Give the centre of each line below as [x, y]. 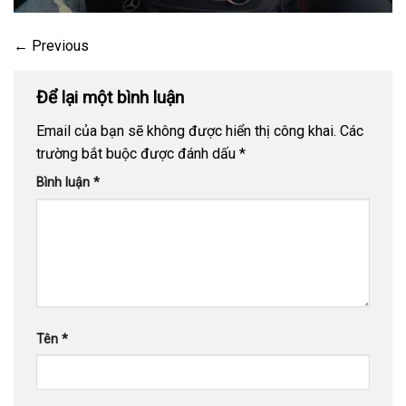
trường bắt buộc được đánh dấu [138, 154]
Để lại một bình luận [112, 97]
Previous [58, 45]
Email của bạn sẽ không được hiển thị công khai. [186, 131]
